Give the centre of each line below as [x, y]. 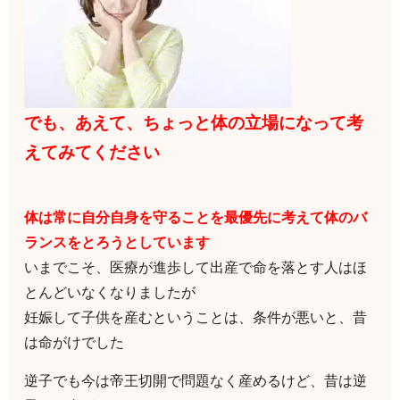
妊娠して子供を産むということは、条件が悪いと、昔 [196, 317]
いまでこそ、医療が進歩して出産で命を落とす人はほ [196, 267]
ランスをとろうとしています [117, 242]
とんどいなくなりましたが [110, 292]
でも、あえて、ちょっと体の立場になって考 [194, 123]
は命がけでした [75, 342]
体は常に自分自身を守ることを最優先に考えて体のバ [196, 217]
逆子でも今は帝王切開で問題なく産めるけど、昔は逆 [196, 381]
